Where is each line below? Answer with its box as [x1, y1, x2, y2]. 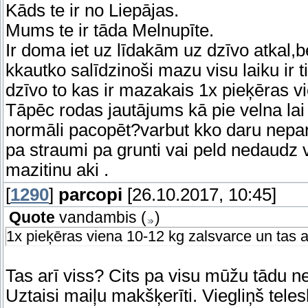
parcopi [58, 185, 122, 205]
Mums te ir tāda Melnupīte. [5, 21, 214, 41]
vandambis [59, 209, 137, 227]
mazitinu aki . [5, 160, 109, 180]
